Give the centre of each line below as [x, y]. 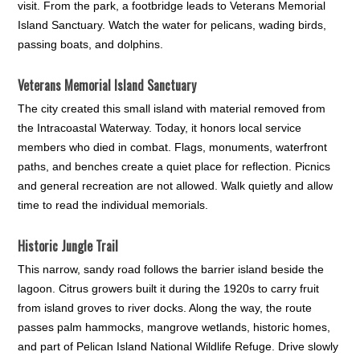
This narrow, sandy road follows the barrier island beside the [171, 270]
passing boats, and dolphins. [91, 45]
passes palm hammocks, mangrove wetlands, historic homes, [174, 327]
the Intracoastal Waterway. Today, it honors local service [160, 128]
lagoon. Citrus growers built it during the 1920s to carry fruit [169, 289]
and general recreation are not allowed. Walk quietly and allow [176, 186]
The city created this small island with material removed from [172, 109]
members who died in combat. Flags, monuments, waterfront [173, 147]
